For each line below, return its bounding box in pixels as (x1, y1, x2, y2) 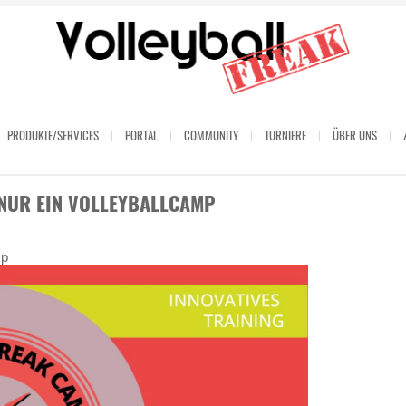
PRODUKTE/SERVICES (6, 126, 99, 145)
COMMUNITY (183, 126, 238, 145)
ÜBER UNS (332, 126, 377, 145)
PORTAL (124, 126, 158, 145)
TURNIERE (264, 126, 306, 145)
